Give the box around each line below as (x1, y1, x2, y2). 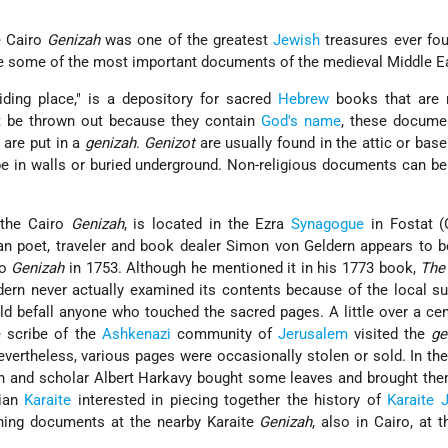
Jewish (273, 31, 321, 50)
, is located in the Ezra (123, 215, 292, 234)
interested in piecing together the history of (71, 391, 388, 410)
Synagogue (291, 215, 365, 234)
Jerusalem (277, 325, 348, 344)
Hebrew (278, 90, 330, 109)
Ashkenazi (101, 325, 171, 344)
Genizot (144, 134, 196, 153)
